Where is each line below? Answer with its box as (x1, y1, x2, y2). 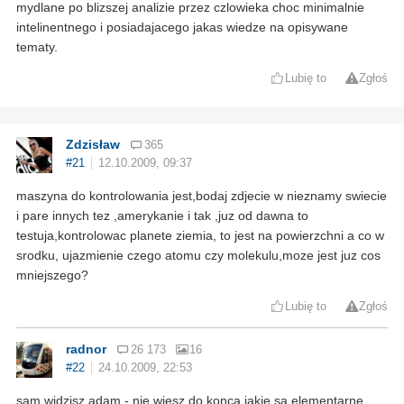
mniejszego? (16, 268, 88, 283)
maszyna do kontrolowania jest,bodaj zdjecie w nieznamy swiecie (16, 188, 387, 204)
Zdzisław (66, 137, 120, 152)
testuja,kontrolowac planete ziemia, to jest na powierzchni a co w (16, 228, 384, 243)
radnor (66, 342, 106, 357)
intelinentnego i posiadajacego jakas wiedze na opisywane (16, 20, 348, 35)
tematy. (16, 40, 58, 55)
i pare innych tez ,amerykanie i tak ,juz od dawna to (16, 208, 308, 224)
